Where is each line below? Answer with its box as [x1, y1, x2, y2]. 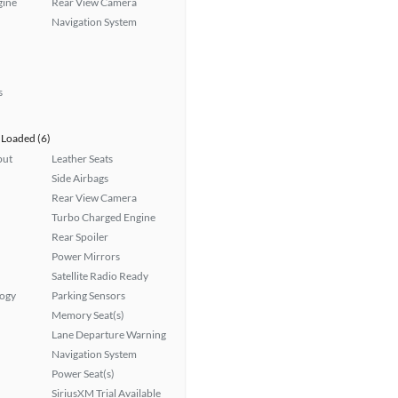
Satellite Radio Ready [52, 269, 148, 283]
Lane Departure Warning [52, 328, 166, 341]
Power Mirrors [52, 250, 120, 263]
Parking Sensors [52, 289, 125, 302]
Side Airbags [52, 171, 108, 185]
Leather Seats [52, 152, 113, 165]
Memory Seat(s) [52, 308, 124, 322]
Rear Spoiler [52, 230, 108, 243]
